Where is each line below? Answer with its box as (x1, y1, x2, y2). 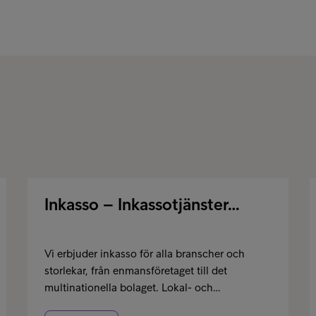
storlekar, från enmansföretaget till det (44, 264, 227, 277)
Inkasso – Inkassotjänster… (44, 194, 240, 214)
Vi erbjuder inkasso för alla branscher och (44, 247, 245, 260)
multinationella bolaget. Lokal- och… (44, 281, 220, 294)
